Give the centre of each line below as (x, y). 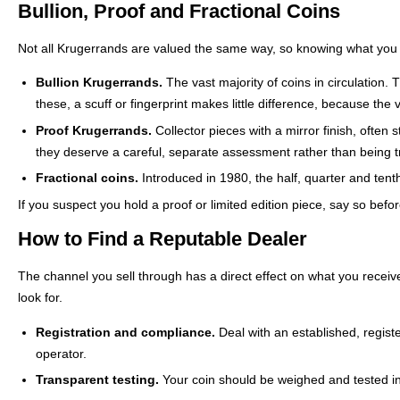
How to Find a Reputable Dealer (162, 239)
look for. (40, 298)
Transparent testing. (97, 380)
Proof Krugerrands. (93, 130)
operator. (61, 353)
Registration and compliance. (125, 332)
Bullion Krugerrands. (99, 83)
